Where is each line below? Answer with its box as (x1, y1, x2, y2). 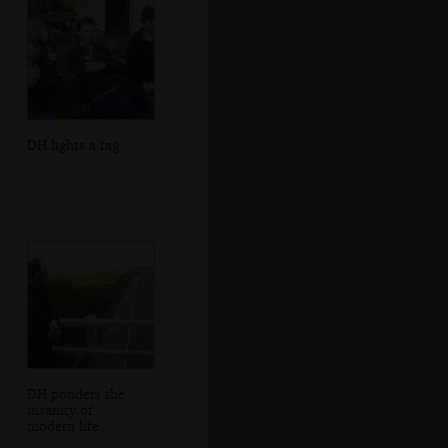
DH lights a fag (26, 135, 119, 153)
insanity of (26, 400, 93, 418)
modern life (26, 416, 99, 434)
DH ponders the (26, 384, 125, 402)
